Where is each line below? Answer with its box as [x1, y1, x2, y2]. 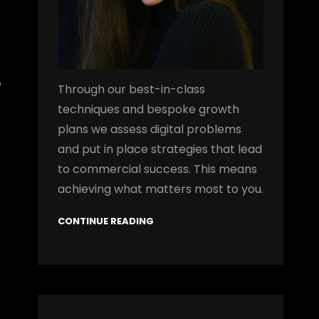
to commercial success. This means [57, 161, 257, 178]
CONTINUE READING [57, 214, 154, 229]
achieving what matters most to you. [57, 181, 263, 198]
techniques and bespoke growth [57, 101, 239, 118]
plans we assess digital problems [57, 121, 241, 138]
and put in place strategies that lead [57, 141, 262, 158]
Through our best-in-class [57, 81, 205, 98]
